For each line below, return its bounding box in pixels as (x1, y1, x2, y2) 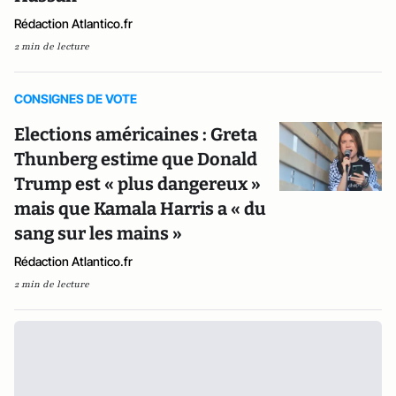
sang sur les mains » (14, 223, 182, 244)
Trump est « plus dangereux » (14, 173, 261, 194)
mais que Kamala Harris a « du (14, 198, 266, 219)
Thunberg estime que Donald (14, 148, 257, 170)
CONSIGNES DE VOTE (14, 91, 137, 106)
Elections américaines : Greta (14, 124, 257, 145)
